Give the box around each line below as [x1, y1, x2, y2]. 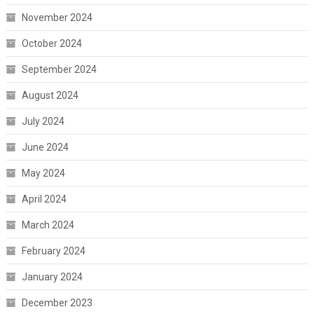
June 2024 [21, 141, 69, 153]
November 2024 [21, 11, 93, 23]
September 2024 [21, 63, 97, 75]
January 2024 [21, 271, 83, 282]
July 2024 [21, 115, 64, 127]
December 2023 [21, 296, 93, 308]
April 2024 [21, 193, 67, 205]
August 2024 [21, 89, 78, 101]
